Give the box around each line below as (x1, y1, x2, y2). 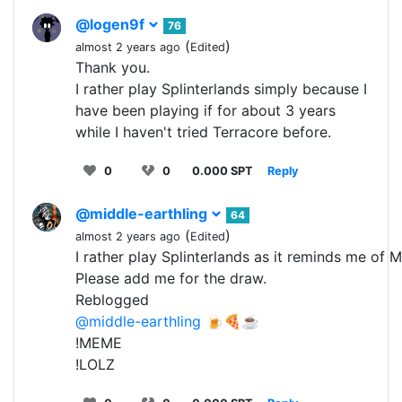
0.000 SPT (192, 163, 253, 178)
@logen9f (75, 14, 148, 33)
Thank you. (75, 57, 150, 76)
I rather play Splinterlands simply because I (75, 79, 367, 98)
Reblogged (75, 290, 149, 309)
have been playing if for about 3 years (75, 100, 336, 119)
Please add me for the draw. (75, 268, 267, 287)
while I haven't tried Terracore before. (75, 122, 331, 141)
